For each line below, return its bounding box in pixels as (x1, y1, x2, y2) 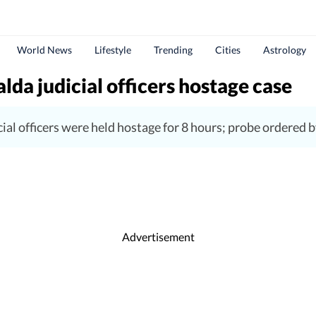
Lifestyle (95, 44, 131, 56)
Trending (154, 44, 193, 56)
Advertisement (121, 229, 195, 243)
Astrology (263, 44, 306, 56)
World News (17, 44, 72, 56)
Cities (215, 44, 241, 56)
